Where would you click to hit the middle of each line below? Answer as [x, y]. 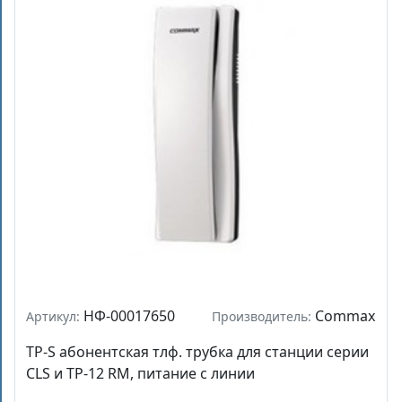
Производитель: [262, 316]
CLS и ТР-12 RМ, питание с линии [140, 373]
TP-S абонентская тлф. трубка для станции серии [197, 352]
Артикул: [55, 316]
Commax [343, 316]
